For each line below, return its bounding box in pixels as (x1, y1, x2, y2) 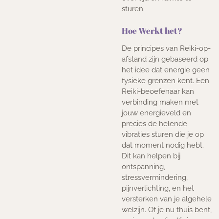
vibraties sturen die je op (122, 130, 204, 139)
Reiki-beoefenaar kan (122, 87, 194, 96)
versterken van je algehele (122, 194, 212, 203)
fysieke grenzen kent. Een (122, 76, 209, 85)
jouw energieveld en (122, 108, 191, 117)
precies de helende (122, 119, 187, 128)
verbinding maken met (122, 97, 198, 107)
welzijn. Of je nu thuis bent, (122, 205, 212, 214)
